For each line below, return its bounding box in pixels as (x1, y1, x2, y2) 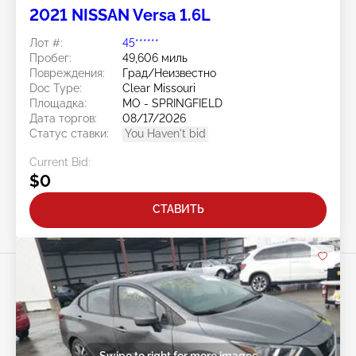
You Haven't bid (125, 126, 206, 140)
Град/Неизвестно (122, 66, 216, 79)
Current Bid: (29, 155, 91, 168)
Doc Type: (29, 81, 82, 95)
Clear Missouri (122, 81, 195, 95)
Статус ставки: (29, 126, 109, 140)
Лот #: (29, 36, 63, 49)
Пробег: (29, 51, 72, 64)
